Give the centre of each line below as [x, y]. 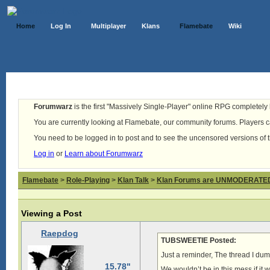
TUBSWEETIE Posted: [199, 240]
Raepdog [60, 233]
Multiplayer [108, 26]
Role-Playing [88, 180]
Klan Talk [133, 180]
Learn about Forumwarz [104, 154]
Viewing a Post [52, 213]
